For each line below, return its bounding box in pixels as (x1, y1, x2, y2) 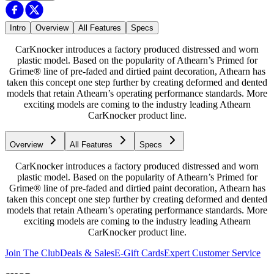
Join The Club (5, 247, 60, 258)
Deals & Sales (60, 247, 114, 258)
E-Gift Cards (114, 247, 164, 258)
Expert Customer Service (164, 247, 261, 258)
